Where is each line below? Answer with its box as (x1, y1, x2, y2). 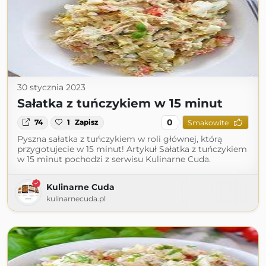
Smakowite (187, 118, 229, 127)
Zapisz (75, 118, 99, 127)
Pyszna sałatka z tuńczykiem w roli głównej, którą (17, 134, 222, 145)
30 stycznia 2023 (17, 82, 85, 93)
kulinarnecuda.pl (46, 194, 106, 204)
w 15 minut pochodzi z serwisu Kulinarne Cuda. (17, 154, 211, 165)
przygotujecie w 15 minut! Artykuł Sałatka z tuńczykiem (17, 144, 247, 155)
